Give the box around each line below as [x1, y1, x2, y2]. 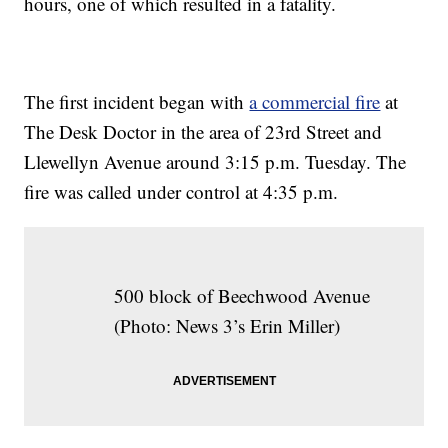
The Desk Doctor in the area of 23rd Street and [24, 119, 383, 145]
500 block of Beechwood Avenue [113, 283, 370, 309]
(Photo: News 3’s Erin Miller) [113, 313, 340, 339]
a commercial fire [249, 89, 381, 115]
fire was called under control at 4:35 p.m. [24, 179, 339, 205]
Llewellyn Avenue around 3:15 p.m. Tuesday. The [24, 149, 407, 175]
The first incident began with [24, 89, 250, 115]
